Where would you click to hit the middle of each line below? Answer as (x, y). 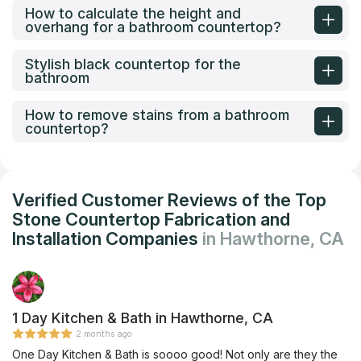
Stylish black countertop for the (133, 64)
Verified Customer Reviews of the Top (169, 200)
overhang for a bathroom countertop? (153, 27)
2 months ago (104, 334)
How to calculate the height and (133, 13)
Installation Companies (107, 239)
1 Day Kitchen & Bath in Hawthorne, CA (143, 318)
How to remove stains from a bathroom (157, 114)
